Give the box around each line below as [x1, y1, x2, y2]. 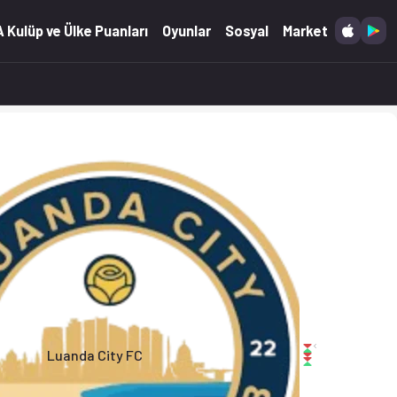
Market [283, 22, 329, 40]
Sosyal [225, 22, 269, 40]
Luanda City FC [46, 346, 143, 364]
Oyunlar [162, 22, 212, 40]
